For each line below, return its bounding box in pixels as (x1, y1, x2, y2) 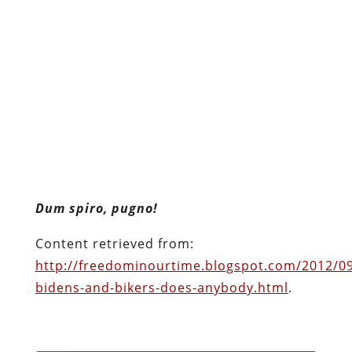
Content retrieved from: (35, 133, 194, 151)
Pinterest (77, 331, 134, 346)
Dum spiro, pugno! (35, 97, 158, 115)
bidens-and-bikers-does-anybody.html (35, 177, 288, 195)
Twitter (77, 294, 123, 310)
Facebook (77, 257, 137, 273)
